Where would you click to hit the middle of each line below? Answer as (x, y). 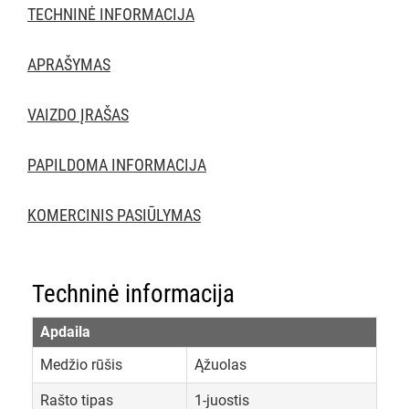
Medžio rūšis (81, 365)
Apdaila (65, 332)
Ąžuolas (220, 365)
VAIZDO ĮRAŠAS (78, 115)
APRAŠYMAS (69, 65)
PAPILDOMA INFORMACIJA (117, 165)
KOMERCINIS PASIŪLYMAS (114, 215)
